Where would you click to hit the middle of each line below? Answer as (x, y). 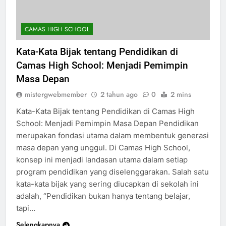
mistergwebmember (56, 104)
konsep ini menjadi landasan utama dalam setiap (102, 169)
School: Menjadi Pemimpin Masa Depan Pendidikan (107, 133)
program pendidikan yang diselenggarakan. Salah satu (112, 181)
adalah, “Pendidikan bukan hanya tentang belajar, (103, 205)
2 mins (181, 104)
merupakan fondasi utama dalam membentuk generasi (112, 145)
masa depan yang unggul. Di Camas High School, (103, 157)
